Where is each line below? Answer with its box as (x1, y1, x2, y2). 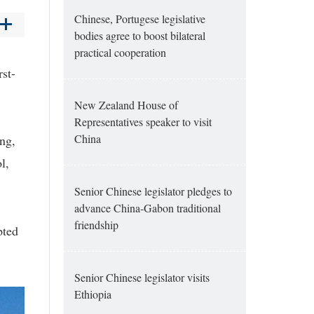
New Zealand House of (74, 97, 178, 112)
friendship (74, 217, 118, 232)
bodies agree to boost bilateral (74, 28, 205, 43)
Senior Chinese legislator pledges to (74, 184, 232, 198)
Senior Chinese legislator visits (74, 270, 210, 285)
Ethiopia (74, 287, 111, 301)
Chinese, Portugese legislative (74, 11, 205, 26)
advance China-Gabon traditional (74, 200, 221, 215)
